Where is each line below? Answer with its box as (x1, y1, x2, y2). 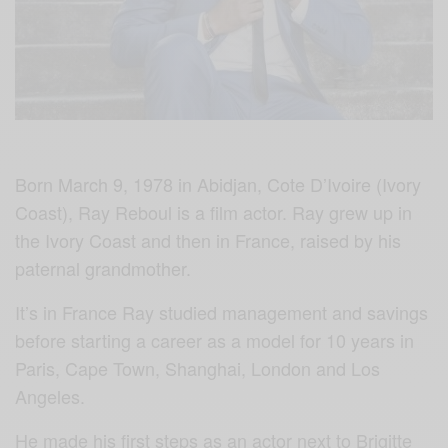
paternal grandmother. (15, 254, 192, 281)
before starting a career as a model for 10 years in (15, 326, 415, 353)
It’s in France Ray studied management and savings (15, 298, 429, 325)
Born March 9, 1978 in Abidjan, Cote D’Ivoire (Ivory (15, 170, 422, 197)
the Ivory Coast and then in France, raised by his (15, 226, 402, 253)
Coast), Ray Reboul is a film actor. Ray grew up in (15, 198, 413, 225)
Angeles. (15, 382, 85, 409)
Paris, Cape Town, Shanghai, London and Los (15, 354, 381, 381)
